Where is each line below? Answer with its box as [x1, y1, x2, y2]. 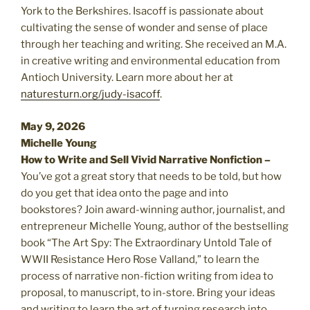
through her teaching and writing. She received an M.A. [21, 38, 286, 51]
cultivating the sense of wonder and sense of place [21, 21, 268, 35]
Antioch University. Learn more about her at [21, 71, 233, 84]
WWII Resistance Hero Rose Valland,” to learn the [21, 253, 259, 266]
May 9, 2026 [21, 120, 85, 133]
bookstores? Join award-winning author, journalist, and [21, 203, 285, 216]
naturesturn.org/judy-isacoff [21, 88, 160, 101]
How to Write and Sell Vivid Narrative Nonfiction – [21, 153, 271, 166]
